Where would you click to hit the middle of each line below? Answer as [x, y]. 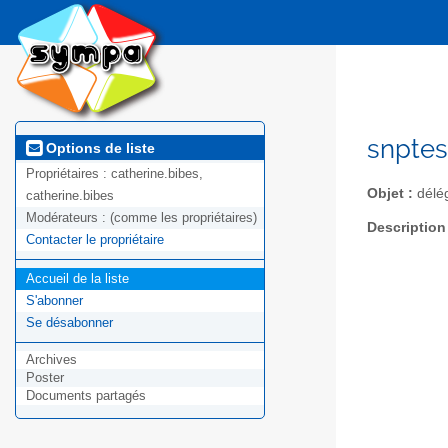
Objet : [390, 193]
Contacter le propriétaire [95, 240]
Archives [51, 360]
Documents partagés [86, 396]
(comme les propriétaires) [183, 218]
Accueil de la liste [77, 279]
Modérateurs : [68, 218]
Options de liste [98, 147]
